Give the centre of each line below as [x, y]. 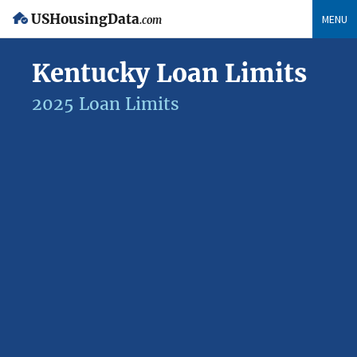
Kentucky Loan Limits [169, 73]
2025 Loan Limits [106, 104]
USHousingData [85, 20]
